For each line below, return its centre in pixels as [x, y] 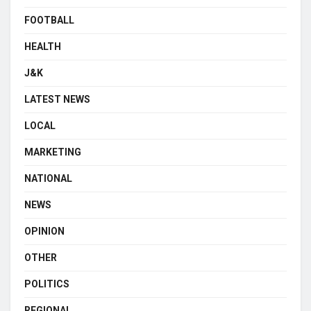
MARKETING [53, 152]
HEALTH [43, 46]
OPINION [44, 231]
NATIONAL [48, 178]
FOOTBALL [49, 20]
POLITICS [47, 284]
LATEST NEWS [57, 99]
